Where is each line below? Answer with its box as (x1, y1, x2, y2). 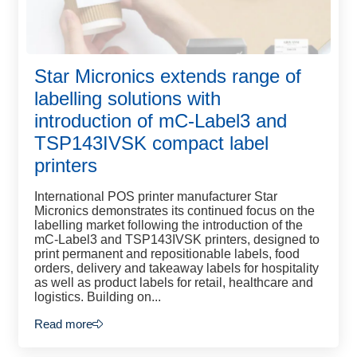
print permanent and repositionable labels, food (34, 247, 300, 261)
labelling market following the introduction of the (34, 218, 303, 232)
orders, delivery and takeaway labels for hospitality (34, 261, 319, 275)
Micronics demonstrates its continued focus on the (34, 204, 315, 218)
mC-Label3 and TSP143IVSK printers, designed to (34, 233, 320, 246)
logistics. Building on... (34, 290, 161, 304)
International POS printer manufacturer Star (34, 190, 277, 203)
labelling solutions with (34, 88, 221, 109)
